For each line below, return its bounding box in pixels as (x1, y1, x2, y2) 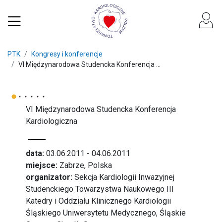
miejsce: (26, 161, 58, 170)
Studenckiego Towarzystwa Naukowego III (26, 184, 174, 194)
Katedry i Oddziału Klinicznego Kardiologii (26, 196, 171, 206)
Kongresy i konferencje (31, 50, 103, 58)
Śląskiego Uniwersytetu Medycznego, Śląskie (26, 208, 186, 218)
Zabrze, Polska (57, 161, 112, 170)
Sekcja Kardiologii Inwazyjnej (72, 172, 175, 182)
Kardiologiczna (26, 116, 78, 126)
